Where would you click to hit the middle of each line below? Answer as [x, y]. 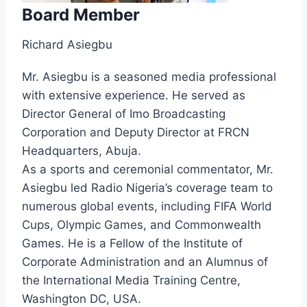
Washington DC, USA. [82, 298]
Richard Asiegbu [67, 44]
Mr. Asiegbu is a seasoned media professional [149, 76]
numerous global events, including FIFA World [147, 206]
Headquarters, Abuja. [82, 150]
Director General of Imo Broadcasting [124, 113]
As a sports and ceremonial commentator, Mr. [148, 169]
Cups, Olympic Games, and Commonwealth [142, 224]
